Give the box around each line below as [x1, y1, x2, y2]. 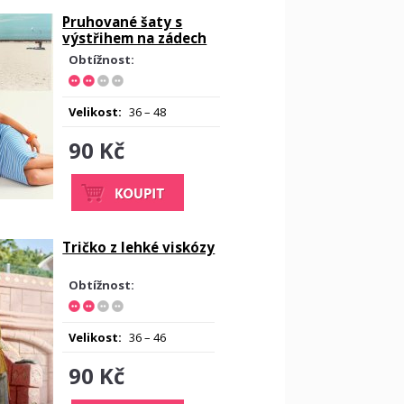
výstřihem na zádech [62, 29, 207, 47]
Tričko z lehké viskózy [62, 238, 216, 256]
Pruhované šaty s [62, 13, 183, 31]
